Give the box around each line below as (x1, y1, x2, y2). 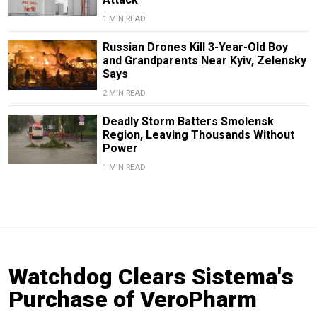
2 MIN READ (102, 88, 146, 98)
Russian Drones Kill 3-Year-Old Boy (102, 40, 288, 54)
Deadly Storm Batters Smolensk (102, 115, 274, 129)
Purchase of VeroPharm (8, 286, 257, 313)
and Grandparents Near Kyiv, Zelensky (102, 54, 306, 68)
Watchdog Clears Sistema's (8, 263, 294, 291)
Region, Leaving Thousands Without (102, 128, 294, 142)
